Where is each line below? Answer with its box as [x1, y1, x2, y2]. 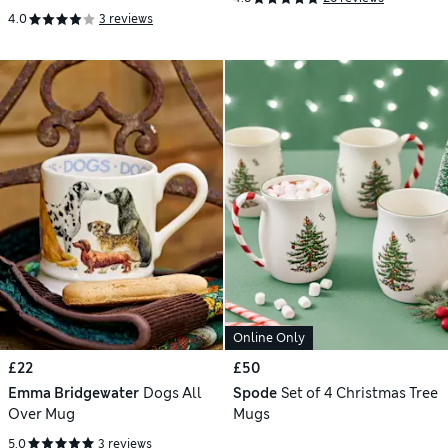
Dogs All [142, 384, 202, 403]
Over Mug [8, 405, 75, 424]
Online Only [233, 330, 305, 347]
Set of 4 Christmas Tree [280, 384, 438, 403]
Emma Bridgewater [8, 384, 139, 403]
